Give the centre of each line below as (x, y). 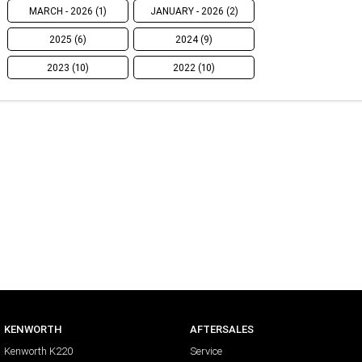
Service (206, 351)
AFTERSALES (221, 330)
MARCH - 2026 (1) (68, 11)
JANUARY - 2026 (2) (194, 11)
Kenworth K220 (38, 351)
